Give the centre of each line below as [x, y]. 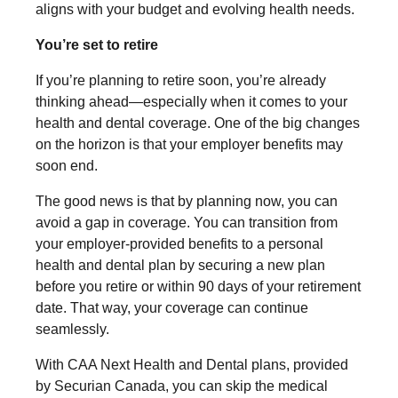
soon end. [67, 165]
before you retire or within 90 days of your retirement [198, 286]
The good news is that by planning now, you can [187, 201]
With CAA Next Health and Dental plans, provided [192, 364]
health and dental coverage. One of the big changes [198, 123]
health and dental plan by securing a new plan [180, 265]
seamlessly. [72, 329]
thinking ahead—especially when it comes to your [191, 101]
